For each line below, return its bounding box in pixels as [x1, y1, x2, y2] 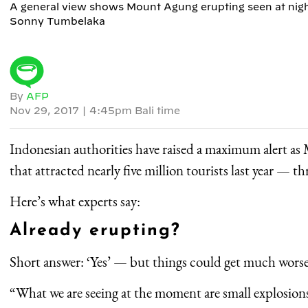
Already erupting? [10, 222, 181, 239]
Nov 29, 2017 [10, 104, 82, 116]
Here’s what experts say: [10, 191, 140, 210]
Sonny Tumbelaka [10, 16, 105, 27]
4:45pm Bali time [89, 104, 180, 116]
